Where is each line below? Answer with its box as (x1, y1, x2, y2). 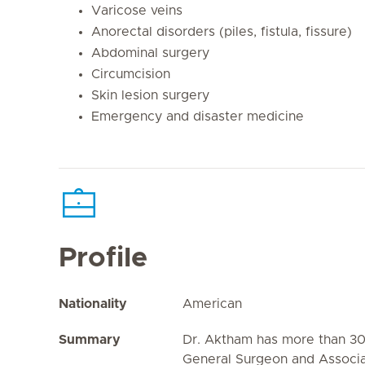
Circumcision (91, 68, 170, 81)
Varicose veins (91, 4, 182, 17)
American (182, 297, 242, 310)
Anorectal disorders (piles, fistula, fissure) (91, 25, 352, 38)
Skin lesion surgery (91, 89, 209, 102)
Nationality (59, 297, 127, 310)
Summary (59, 333, 121, 346)
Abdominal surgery (91, 46, 209, 59)
